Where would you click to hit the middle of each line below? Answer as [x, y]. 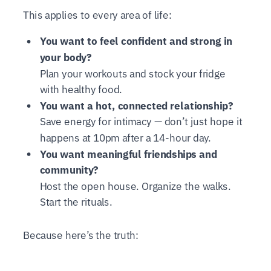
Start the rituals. [76, 202]
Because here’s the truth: [81, 235]
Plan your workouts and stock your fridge [132, 74]
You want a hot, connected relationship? [136, 106]
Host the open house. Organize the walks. [135, 186]
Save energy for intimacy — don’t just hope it [141, 122]
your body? [66, 57]
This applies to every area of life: [97, 15]
